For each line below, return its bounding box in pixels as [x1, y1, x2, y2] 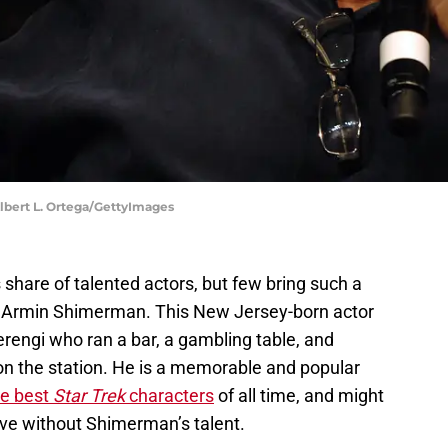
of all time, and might [214, 385, 384, 407]
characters [129, 385, 214, 407]
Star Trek [53, 385, 129, 407]
